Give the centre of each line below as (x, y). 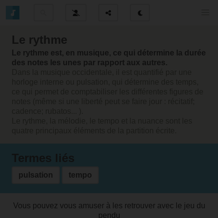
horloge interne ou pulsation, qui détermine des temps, (105, 82)
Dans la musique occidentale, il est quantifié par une (102, 72)
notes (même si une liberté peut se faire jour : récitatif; (103, 101)
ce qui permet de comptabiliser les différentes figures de (108, 92)
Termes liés (43, 158)
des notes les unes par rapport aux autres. (90, 63)
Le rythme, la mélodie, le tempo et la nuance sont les (102, 121)
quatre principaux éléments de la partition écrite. (94, 131)
